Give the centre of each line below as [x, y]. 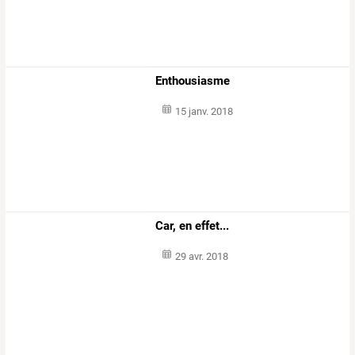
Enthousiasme [193, 80]
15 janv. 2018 [204, 112]
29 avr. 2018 [201, 257]
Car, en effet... [193, 226]
